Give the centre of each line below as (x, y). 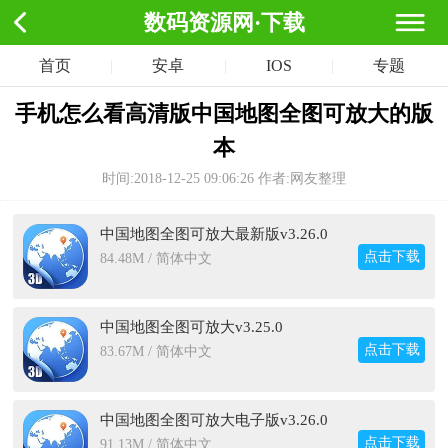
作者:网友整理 (300, 178)
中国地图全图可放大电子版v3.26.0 (214, 420)
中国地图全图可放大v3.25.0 (191, 327)
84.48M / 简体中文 (156, 258)
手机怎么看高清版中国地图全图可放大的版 (224, 113)
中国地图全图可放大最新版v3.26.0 (214, 234)
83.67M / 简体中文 (156, 351)
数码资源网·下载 (224, 22)
